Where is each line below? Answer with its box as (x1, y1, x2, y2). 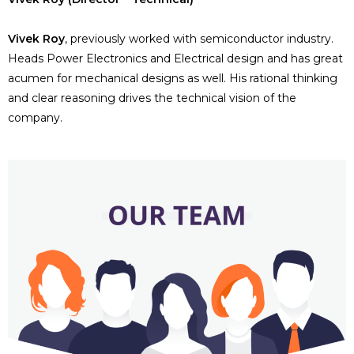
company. (8, 111, 62, 125)
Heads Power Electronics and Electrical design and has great (8, 51, 343, 66)
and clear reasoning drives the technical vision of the (8, 91, 296, 105)
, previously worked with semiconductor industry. (65, 32, 333, 46)
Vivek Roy (8, 32, 65, 46)
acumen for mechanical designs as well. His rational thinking (8, 71, 337, 85)
